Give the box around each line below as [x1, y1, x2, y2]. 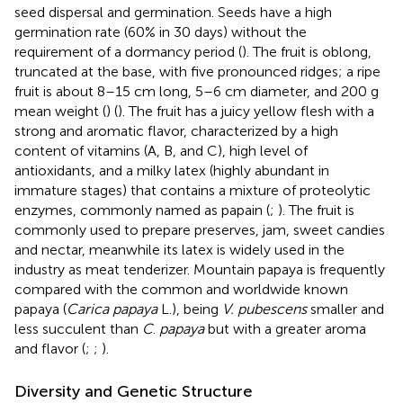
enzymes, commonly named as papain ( [14, 201, 270, 219]
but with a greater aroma [204, 319, 366, 337]
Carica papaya [67, 300, 157, 318]
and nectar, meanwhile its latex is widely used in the [14, 240, 345, 258]
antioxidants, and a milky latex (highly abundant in [14, 161, 329, 179]
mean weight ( [14, 102, 106, 120]
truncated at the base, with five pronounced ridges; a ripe [14, 62, 381, 80]
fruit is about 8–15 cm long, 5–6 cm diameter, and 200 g [14, 82, 379, 100]
